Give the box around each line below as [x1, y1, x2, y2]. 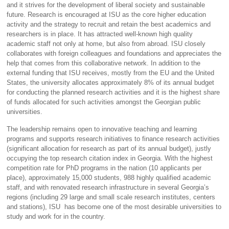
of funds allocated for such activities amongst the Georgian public [7, 98, 201, 106]
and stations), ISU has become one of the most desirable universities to [7, 203, 222, 211]
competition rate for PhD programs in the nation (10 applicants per [7, 164, 202, 172]
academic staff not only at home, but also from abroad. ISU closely [7, 39, 206, 48]
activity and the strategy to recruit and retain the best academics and [7, 20, 211, 28]
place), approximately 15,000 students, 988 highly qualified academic [7, 174, 212, 182]
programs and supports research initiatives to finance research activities [7, 135, 220, 143]
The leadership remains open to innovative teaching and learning [7, 125, 197, 133]
